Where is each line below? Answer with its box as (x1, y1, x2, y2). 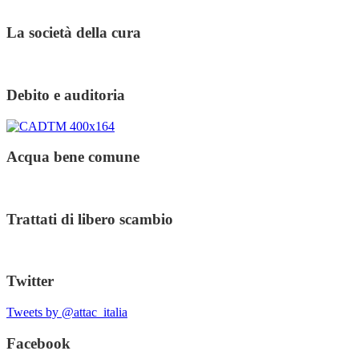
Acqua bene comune (6, 148, 139, 166)
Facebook (6, 334, 71, 352)
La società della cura (6, 24, 141, 42)
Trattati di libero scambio (6, 210, 173, 228)
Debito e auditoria (6, 86, 125, 103)
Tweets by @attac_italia (6, 305, 127, 319)
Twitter (6, 272, 54, 290)
